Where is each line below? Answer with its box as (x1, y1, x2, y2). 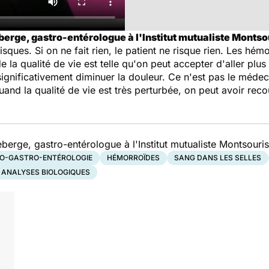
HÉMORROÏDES (107, 153, 160, 162)
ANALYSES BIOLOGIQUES (1, 168, 90, 177)
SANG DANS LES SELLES (174, 153, 261, 162)
